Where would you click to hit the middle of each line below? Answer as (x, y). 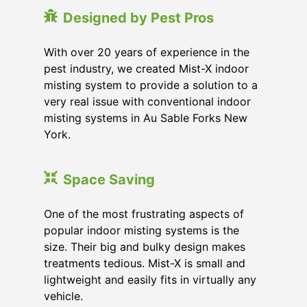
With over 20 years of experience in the (147, 52)
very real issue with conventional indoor (147, 101)
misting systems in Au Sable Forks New (146, 118)
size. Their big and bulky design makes (145, 247)
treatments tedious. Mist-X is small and (145, 263)
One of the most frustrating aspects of (144, 214)
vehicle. (63, 296)
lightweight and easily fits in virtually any (150, 280)
